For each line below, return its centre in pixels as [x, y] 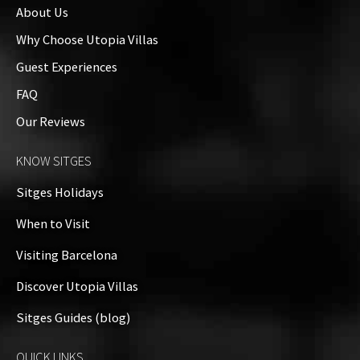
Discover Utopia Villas [77, 286]
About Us [42, 12]
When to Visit [53, 224]
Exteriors [191, 29]
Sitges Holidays [60, 192]
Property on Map [87, 136]
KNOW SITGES [54, 161]
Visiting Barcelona [67, 255]
